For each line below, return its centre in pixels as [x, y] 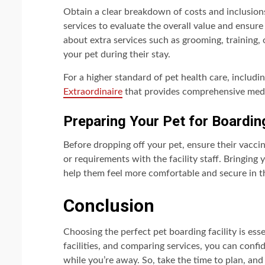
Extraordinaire [93, 92]
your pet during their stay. [117, 55]
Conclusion [109, 206]
